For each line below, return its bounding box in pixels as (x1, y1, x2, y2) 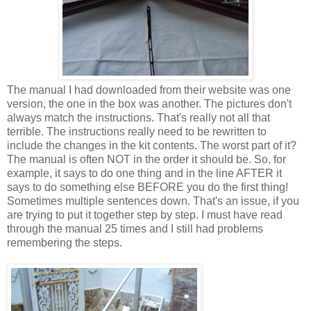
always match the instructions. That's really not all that (7, 111, 270, 124)
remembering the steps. (7, 236, 122, 249)
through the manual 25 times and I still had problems (7, 222, 263, 235)
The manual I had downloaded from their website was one (7, 83, 291, 96)
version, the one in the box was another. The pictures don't (7, 97, 292, 110)
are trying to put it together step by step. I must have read (7, 208, 283, 221)
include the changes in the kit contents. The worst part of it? (7, 139, 296, 151)
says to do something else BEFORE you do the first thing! (7, 180, 288, 193)
